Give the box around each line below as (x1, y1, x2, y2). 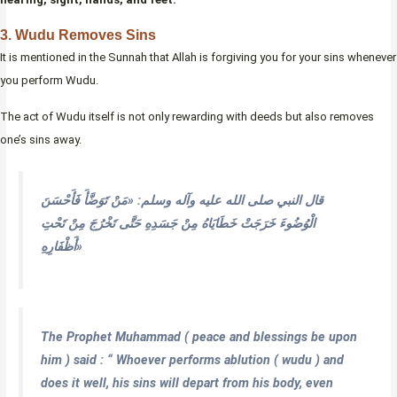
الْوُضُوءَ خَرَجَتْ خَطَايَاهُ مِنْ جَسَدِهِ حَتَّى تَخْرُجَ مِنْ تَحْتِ (41, 215, 316, 230)
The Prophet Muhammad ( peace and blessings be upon (41, 330, 358, 345)
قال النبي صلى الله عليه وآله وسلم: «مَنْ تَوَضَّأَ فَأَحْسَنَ (41, 192, 324, 207)
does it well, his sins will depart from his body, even (41, 376, 334, 391)
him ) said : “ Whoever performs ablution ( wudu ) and (41, 353, 345, 368)
